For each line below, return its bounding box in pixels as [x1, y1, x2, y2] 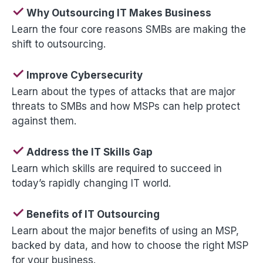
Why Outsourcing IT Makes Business [24, 7, 211, 19]
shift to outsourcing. [12, 38, 106, 50]
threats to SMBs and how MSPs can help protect [12, 100, 240, 112]
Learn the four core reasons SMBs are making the [12, 23, 246, 35]
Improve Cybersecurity [24, 69, 143, 81]
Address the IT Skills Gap [24, 146, 153, 158]
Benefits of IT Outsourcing [24, 208, 160, 220]
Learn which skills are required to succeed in [12, 163, 222, 174]
